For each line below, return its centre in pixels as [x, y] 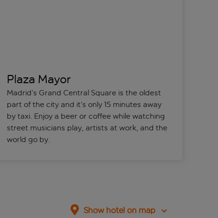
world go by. [30, 140]
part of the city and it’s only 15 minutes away [84, 105]
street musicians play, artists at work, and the [87, 128]
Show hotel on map [119, 211]
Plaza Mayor [39, 80]
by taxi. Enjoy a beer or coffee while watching [86, 116]
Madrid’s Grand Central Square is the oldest [84, 93]
